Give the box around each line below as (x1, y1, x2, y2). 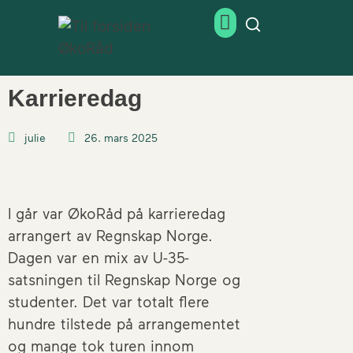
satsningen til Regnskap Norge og (8, 269, 240, 288)
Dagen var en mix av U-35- (8, 247, 189, 266)
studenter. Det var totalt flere (8, 292, 210, 310)
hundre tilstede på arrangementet (8, 314, 240, 333)
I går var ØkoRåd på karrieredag (8, 203, 225, 222)
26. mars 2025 (84, 130, 158, 144)
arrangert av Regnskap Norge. (8, 225, 213, 244)
